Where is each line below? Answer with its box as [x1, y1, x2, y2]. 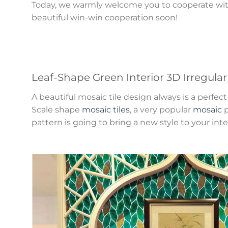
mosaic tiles [82, 104, 130, 115]
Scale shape [32, 104, 82, 115]
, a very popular [130, 104, 193, 115]
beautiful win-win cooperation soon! [32, 12, 178, 22]
